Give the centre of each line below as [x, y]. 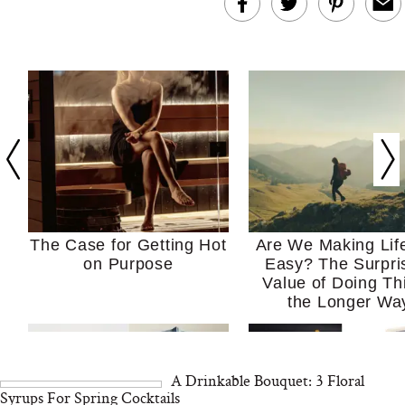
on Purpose [128, 264]
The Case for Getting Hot [128, 245]
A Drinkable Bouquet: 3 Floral [268, 380]
